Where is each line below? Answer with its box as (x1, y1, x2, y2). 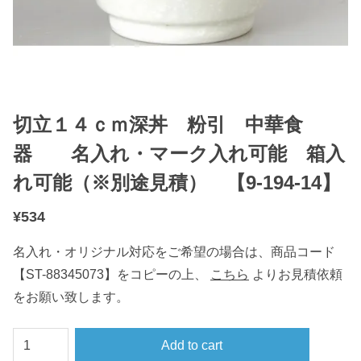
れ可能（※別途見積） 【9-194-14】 (13, 172, 341, 193)
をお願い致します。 (13, 290, 129, 304)
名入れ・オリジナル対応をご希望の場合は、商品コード (13, 245, 335, 259)
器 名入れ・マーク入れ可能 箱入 (13, 143, 345, 164)
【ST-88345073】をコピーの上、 (13, 268, 207, 281)
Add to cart (161, 338, 223, 352)
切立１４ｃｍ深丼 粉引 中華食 (13, 114, 303, 135)
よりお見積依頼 (252, 268, 342, 281)
